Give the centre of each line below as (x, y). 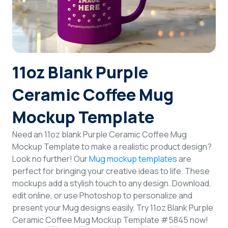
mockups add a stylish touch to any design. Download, (112, 183)
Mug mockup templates (133, 159)
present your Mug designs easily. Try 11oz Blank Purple (113, 207)
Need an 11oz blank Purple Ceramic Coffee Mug (99, 134)
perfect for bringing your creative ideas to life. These (111, 171)
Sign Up (114, 46)
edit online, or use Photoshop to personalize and (102, 195)
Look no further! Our (51, 159)
